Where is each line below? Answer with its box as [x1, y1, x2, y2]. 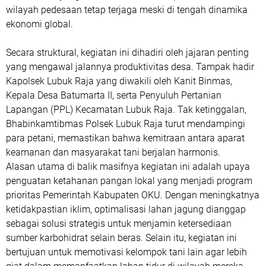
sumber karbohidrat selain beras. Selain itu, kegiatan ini [6, 232, 237, 243]
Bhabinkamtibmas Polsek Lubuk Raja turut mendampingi [6, 118, 245, 129]
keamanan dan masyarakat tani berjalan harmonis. [6, 147, 220, 158]
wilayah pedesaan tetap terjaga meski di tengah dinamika [6, 4, 248, 15]
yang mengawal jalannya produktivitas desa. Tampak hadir [6, 61, 254, 72]
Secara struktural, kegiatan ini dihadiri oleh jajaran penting [6, 47, 249, 58]
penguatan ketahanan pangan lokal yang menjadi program [6, 175, 252, 186]
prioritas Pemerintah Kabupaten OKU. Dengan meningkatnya [6, 189, 259, 201]
